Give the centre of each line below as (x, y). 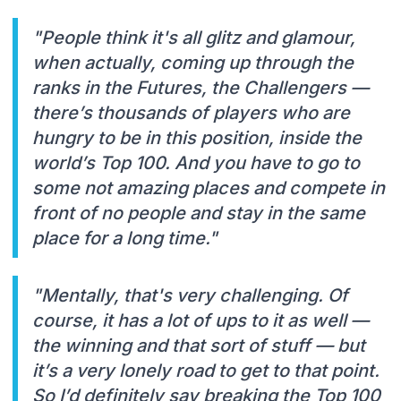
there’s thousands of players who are (191, 112)
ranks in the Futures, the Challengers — (200, 87)
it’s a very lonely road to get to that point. (206, 370)
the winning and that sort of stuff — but (199, 345)
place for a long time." (127, 238)
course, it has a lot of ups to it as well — (200, 320)
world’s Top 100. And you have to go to (196, 162)
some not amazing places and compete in (209, 188)
